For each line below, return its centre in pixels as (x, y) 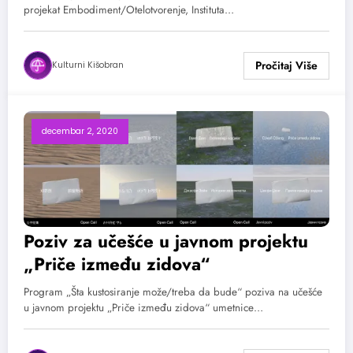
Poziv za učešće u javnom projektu (166, 241)
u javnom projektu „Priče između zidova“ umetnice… (143, 307)
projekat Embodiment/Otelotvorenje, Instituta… (129, 10)
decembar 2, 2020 (80, 132)
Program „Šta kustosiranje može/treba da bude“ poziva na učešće (173, 292)
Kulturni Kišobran (88, 65)
